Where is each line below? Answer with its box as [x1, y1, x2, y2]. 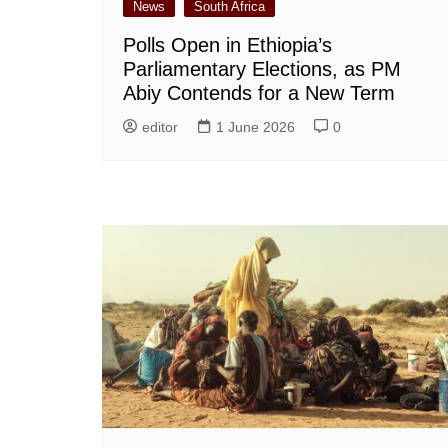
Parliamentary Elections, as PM [123, 58, 401, 81]
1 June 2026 [216, 119, 295, 136]
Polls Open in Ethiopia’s [123, 34, 332, 57]
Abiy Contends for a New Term [123, 82, 395, 105]
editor [142, 119, 178, 136]
